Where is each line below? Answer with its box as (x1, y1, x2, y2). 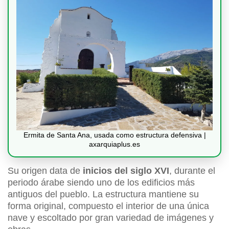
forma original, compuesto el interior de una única (8, 201, 209, 212)
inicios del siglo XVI (80, 166, 169, 176)
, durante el (169, 166, 215, 176)
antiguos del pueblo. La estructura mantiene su (8, 189, 199, 200)
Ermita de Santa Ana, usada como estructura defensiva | (23, 131, 206, 140)
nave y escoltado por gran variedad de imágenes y (8, 213, 214, 223)
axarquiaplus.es (89, 140, 140, 149)
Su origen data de (8, 166, 80, 176)
